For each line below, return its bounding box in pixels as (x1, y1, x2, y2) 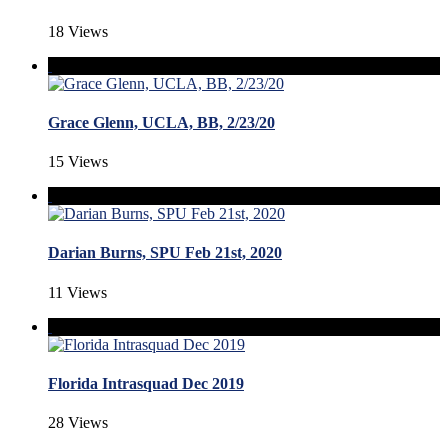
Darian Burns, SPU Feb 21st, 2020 (48, 244, 282, 262)
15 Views (48, 153, 108, 171)
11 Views (48, 283, 107, 301)
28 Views (48, 414, 108, 432)
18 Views (48, 22, 108, 40)
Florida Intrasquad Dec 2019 (48, 375, 244, 392)
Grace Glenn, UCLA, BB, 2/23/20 (48, 113, 275, 131)
